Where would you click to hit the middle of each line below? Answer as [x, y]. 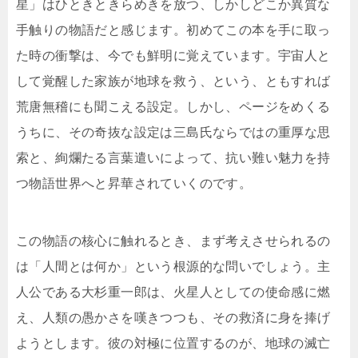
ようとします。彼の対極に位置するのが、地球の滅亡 [173, 344]
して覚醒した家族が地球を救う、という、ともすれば [173, 82]
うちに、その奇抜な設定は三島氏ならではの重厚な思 [173, 133]
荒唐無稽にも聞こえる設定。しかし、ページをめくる [173, 107]
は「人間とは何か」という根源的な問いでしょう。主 [173, 267]
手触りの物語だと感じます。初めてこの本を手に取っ [173, 30]
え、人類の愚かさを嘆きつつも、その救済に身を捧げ [173, 318]
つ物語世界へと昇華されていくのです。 [134, 184]
